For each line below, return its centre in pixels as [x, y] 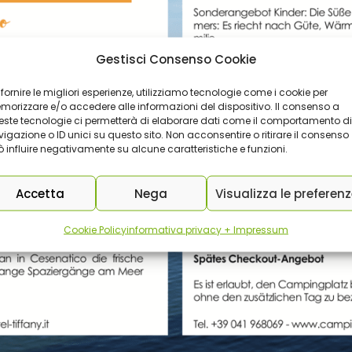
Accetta [40, 193]
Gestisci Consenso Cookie [176, 59]
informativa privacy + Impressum [207, 229]
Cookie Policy [95, 229]
